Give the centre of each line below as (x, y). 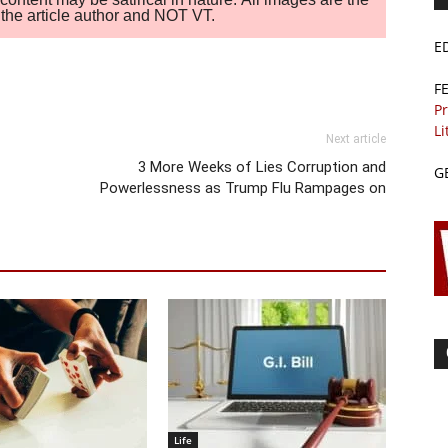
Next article (356, 139)
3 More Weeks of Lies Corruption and (262, 167)
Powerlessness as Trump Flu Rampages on (243, 188)
